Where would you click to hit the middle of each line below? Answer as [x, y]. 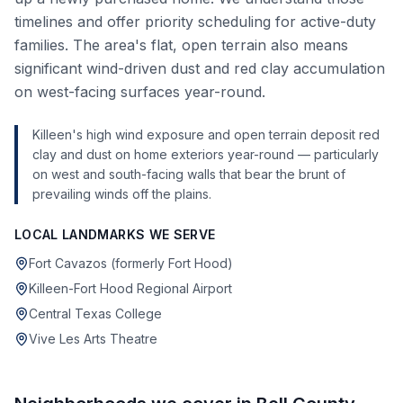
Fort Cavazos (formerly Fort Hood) [131, 263]
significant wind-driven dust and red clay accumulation [200, 68]
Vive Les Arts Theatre [93, 339]
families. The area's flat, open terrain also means [181, 45]
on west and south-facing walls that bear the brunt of [189, 174]
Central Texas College [95, 313]
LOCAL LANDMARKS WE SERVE [115, 234]
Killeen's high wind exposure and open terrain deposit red [206, 134]
